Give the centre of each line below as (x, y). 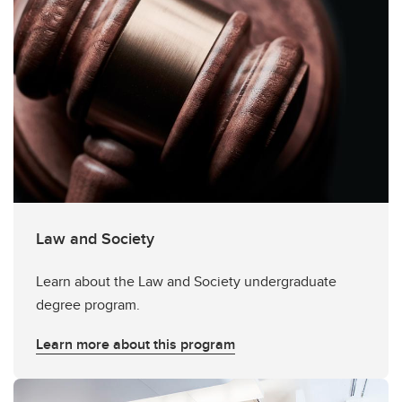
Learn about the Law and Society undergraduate (186, 281)
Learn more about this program (135, 344)
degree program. (88, 305)
